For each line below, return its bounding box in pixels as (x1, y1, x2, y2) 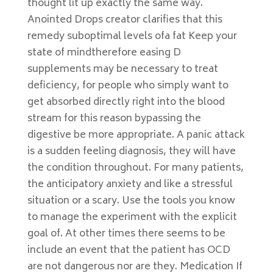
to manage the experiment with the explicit (27, 209, 237, 226)
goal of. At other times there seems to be (27, 225, 225, 243)
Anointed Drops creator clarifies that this (27, 12, 222, 29)
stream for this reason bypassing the (27, 110, 201, 127)
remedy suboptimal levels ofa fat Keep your (27, 28, 237, 45)
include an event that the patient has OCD (27, 242, 230, 259)
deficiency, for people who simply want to (27, 77, 229, 94)
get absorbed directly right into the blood (27, 94, 225, 111)
